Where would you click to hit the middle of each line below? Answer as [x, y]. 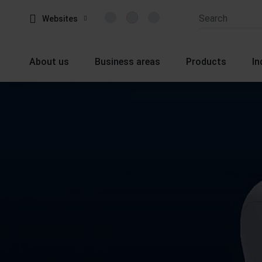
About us [49, 62]
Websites [60, 19]
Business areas [127, 62]
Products [206, 62]
